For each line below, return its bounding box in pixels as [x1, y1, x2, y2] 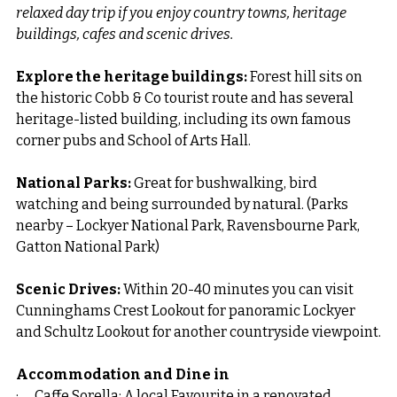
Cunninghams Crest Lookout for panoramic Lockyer [16, 302, 358, 320]
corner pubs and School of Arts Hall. [16, 132, 251, 150]
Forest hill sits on [250, 68, 365, 86]
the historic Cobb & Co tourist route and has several [16, 90, 356, 107]
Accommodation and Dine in [16, 366, 230, 384]
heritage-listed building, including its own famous [16, 111, 354, 128]
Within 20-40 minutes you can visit [123, 281, 356, 299]
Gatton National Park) [16, 238, 160, 256]
